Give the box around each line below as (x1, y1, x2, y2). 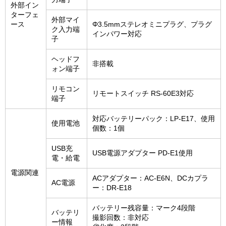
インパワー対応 (92, 30, 142, 38)
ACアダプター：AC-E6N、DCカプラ (92, 174, 208, 183)
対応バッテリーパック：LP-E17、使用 (92, 115, 215, 123)
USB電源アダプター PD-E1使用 (92, 149, 193, 157)
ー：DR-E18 (92, 184, 132, 192)
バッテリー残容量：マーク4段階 (92, 204, 195, 212)
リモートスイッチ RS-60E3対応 (92, 89, 194, 98)
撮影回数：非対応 (92, 213, 149, 222)
